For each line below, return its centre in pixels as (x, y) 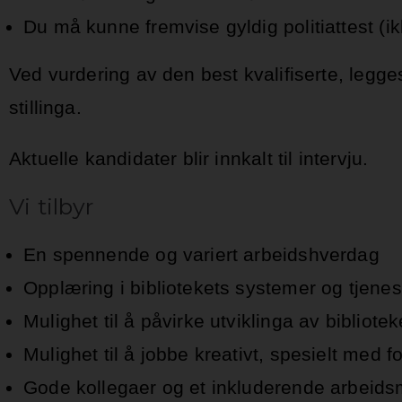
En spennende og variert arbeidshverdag (207, 255)
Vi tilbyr (52, 207)
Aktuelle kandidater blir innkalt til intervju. (191, 159)
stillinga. (45, 108)
